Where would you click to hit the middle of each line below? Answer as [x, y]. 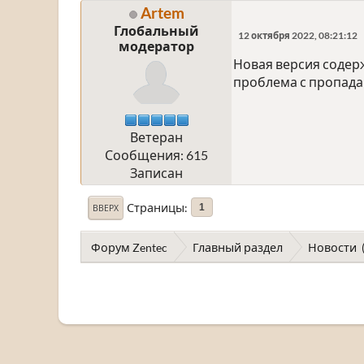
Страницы [156, 207]
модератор [156, 45]
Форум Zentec [129, 247]
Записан [156, 173]
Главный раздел [238, 247]
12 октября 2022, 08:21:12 [298, 35]
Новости [332, 247]
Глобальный [156, 30]
